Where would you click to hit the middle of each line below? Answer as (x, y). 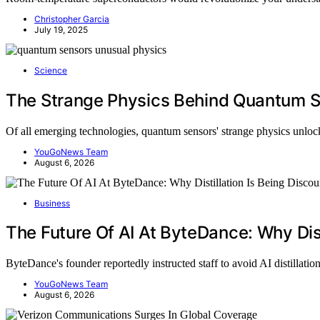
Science (51, 70)
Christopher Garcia (72, 19)
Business (52, 203)
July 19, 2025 (61, 29)
